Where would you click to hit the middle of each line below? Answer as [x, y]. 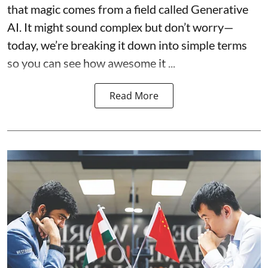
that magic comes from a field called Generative [128, 9]
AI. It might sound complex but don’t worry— [120, 27]
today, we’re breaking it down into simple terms [127, 45]
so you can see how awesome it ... [91, 63]
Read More [134, 95]
